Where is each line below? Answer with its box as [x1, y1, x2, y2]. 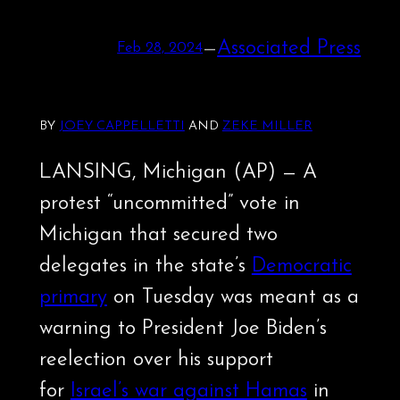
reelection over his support [38, 350, 273, 371]
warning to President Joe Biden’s [38, 319, 327, 340]
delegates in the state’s [38, 256, 252, 278]
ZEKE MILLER [221, 120, 312, 134]
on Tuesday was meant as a [106, 287, 359, 309]
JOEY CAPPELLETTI [58, 120, 185, 134]
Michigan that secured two [38, 225, 278, 246]
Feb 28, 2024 [117, 40, 204, 56]
